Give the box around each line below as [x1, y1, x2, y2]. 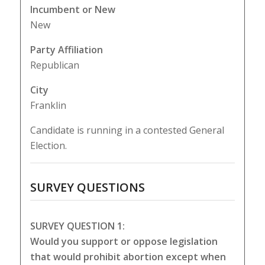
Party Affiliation [30, 43, 103, 56]
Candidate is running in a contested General [30, 123, 224, 137]
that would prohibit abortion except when [30, 250, 226, 263]
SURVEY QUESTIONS [30, 179, 145, 195]
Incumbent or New [30, 2, 115, 16]
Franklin [30, 98, 66, 112]
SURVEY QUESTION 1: [30, 219, 125, 232]
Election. [30, 138, 67, 152]
